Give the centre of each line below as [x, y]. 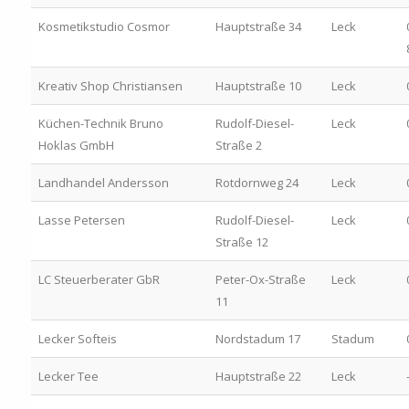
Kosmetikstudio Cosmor [104, 26]
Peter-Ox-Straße [260, 279]
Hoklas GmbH [76, 145]
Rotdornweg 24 [257, 182]
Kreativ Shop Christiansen [110, 85]
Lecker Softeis [77, 338]
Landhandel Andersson [103, 182]
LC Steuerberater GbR [99, 279]
